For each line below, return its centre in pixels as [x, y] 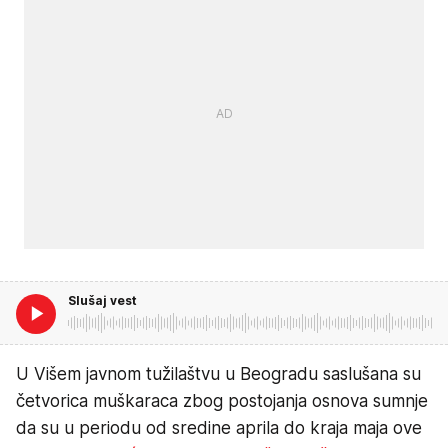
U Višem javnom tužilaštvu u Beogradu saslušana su [218, 374]
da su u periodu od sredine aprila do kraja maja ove [219, 428]
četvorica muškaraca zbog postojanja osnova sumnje [222, 401]
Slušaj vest [102, 301]
